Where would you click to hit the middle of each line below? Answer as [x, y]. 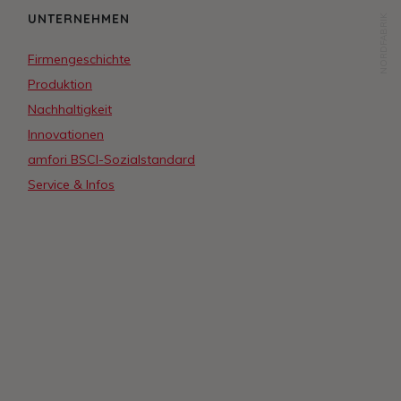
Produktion [60, 85]
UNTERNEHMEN [79, 19]
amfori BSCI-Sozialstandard [111, 160]
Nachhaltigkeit [70, 110]
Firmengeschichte [79, 60]
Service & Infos [71, 185]
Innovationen [66, 135]
